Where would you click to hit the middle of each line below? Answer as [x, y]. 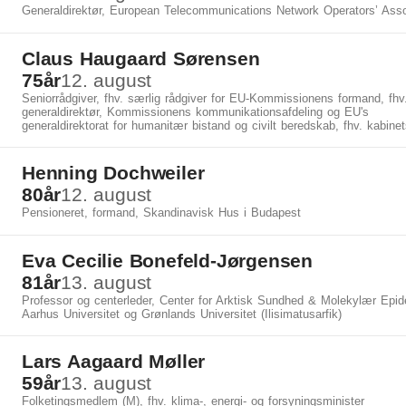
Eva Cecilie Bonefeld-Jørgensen [167, 261]
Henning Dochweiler [113, 173]
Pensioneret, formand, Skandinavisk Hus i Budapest [161, 213]
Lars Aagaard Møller [114, 361]
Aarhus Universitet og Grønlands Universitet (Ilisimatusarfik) [182, 314]
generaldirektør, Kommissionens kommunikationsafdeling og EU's [195, 112]
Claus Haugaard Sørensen [141, 58]
